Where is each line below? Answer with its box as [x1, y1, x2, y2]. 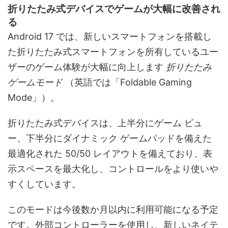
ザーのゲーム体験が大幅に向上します [8, 62, 166, 73]
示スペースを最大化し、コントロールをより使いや [8, 163, 218, 175]
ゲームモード [8, 77, 65, 88]
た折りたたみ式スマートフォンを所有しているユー [8, 46, 218, 58]
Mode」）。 [8, 92, 60, 103]
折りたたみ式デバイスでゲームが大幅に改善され [8, 3, 220, 15]
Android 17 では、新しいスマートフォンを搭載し [8, 31, 212, 42]
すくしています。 [8, 179, 81, 190]
